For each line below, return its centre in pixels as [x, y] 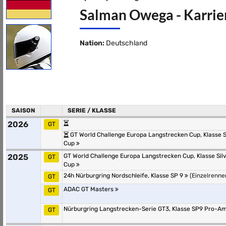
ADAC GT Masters [89, 189]
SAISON [23, 110]
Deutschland [126, 43]
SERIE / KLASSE [92, 110]
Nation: [92, 43]
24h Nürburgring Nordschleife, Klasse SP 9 [124, 176]
